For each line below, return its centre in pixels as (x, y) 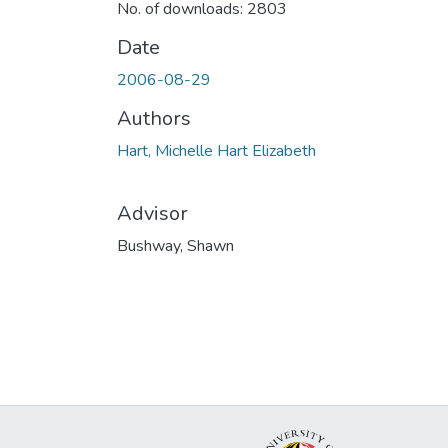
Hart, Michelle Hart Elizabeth (216, 150)
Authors (154, 118)
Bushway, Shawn (175, 245)
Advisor (152, 213)
